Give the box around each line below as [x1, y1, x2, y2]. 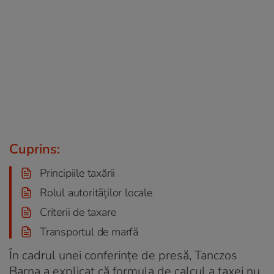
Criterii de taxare [40, 204, 116, 220]
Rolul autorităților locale [40, 185, 152, 200]
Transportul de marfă [40, 224, 138, 239]
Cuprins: [9, 139, 60, 158]
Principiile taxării [40, 165, 116, 180]
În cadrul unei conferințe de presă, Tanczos [9, 246, 237, 264]
